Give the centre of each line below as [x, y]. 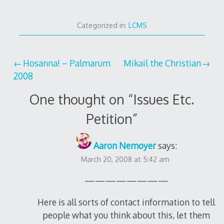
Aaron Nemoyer [125, 145]
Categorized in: [102, 25]
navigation [45, 85]
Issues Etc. [164, 99]
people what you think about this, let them [126, 215]
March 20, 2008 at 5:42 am [125, 159]
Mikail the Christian [162, 63]
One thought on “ [82, 99]
